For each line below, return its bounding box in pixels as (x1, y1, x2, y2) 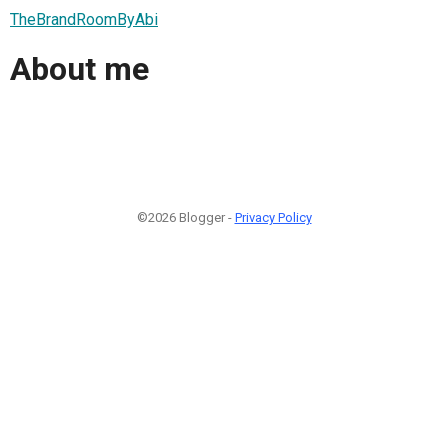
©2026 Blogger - (136, 209, 235, 225)
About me (10, 50, 149, 89)
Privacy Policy (234, 209, 312, 225)
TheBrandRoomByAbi (10, 9, 158, 29)
